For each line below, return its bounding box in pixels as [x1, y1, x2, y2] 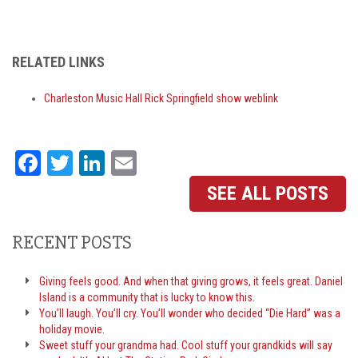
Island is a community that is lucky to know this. [39, 291, 256, 304]
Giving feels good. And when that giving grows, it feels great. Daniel [39, 275, 344, 288]
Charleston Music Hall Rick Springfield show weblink [44, 92, 278, 105]
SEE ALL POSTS [207, 182, 328, 205]
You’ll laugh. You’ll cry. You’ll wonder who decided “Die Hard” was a [39, 307, 341, 320]
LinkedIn [105, 148, 188, 178]
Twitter [73, 148, 144, 178]
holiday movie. [39, 323, 105, 336]
